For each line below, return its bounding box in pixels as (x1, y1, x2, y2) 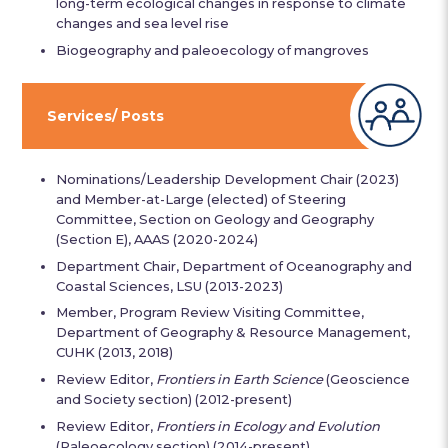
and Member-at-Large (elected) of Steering (56, 190, 347, 207)
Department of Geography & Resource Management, (56, 324, 411, 341)
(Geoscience (323, 371, 411, 388)
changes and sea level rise (56, 14, 230, 31)
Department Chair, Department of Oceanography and (56, 257, 413, 274)
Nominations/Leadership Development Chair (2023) (56, 170, 400, 187)
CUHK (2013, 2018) (56, 344, 174, 361)
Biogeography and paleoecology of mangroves (56, 41, 370, 58)
